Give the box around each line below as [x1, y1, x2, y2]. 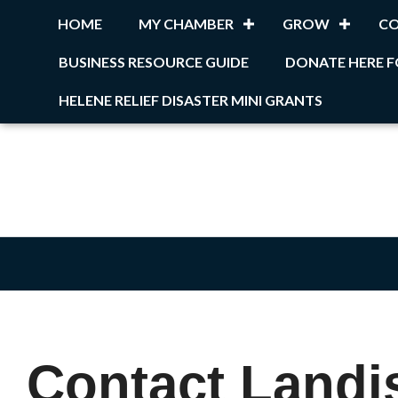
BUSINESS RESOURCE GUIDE [59, 53, 249, 70]
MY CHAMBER [139, 15, 234, 32]
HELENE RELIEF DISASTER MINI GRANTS [59, 92, 322, 108]
